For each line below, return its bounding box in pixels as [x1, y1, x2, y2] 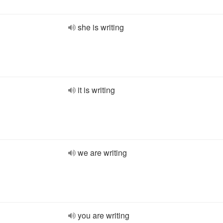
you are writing [78, 210, 129, 221]
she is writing [78, 21, 124, 33]
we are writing [78, 147, 127, 158]
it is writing [78, 84, 115, 96]
